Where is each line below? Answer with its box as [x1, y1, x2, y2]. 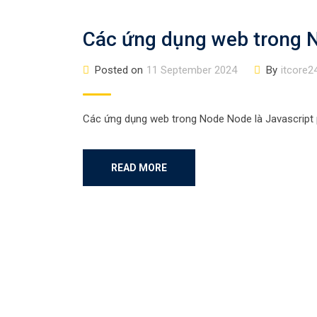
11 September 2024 [146, 64, 237, 76]
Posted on [95, 64, 143, 76]
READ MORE [111, 162, 167, 173]
